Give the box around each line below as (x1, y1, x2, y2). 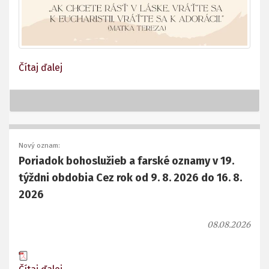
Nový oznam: (19, 141, 60, 150)
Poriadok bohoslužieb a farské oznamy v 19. (19, 154, 234, 168)
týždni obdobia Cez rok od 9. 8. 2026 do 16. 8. (19, 171, 242, 185)
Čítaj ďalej (19, 62, 62, 74)
